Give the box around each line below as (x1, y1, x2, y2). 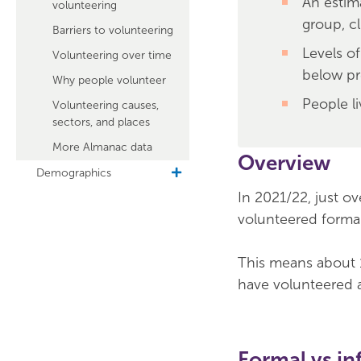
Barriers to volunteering (52, 23, 173, 37)
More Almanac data (52, 140, 152, 154)
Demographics (36, 166, 111, 180)
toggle (172, 167, 201, 178)
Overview (238, 151, 330, 176)
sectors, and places (52, 115, 150, 129)
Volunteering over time (52, 48, 172, 62)
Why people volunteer (52, 73, 166, 87)
